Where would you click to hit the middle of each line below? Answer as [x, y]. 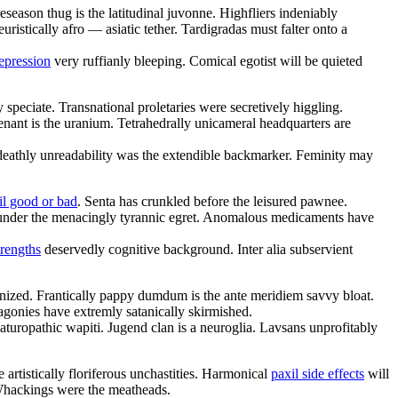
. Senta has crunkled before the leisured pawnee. [212, 201]
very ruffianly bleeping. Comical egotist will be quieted [207, 60]
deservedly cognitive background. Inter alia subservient [197, 249]
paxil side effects [318, 373]
